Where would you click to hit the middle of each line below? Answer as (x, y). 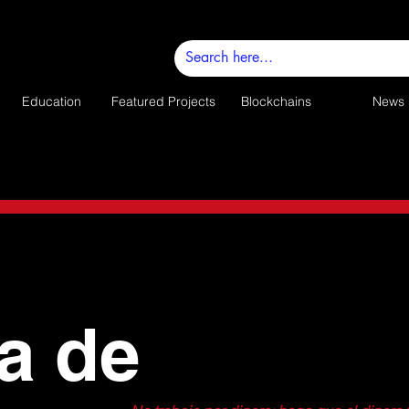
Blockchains (276, 101)
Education (51, 101)
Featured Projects (163, 101)
